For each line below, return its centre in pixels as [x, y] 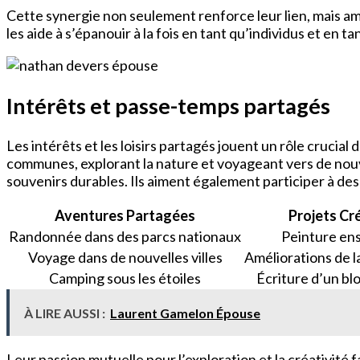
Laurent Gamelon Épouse [185, 313]
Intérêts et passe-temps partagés [168, 105]
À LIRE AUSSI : [65, 313]
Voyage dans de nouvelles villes [125, 258]
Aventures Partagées [125, 216]
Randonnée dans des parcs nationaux [125, 237]
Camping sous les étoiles [125, 278]
